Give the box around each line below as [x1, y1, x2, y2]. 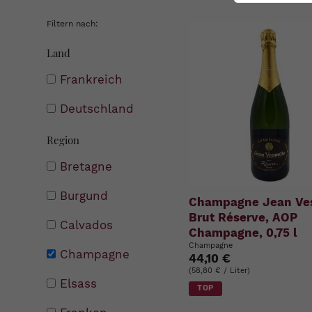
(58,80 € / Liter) [189, 266, 251, 275]
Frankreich [60, 72, 123, 87]
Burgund [60, 188, 109, 203]
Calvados [60, 217, 114, 232]
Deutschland [60, 102, 134, 116]
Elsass [60, 276, 97, 290]
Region [47, 132, 80, 147]
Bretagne [60, 159, 113, 173]
